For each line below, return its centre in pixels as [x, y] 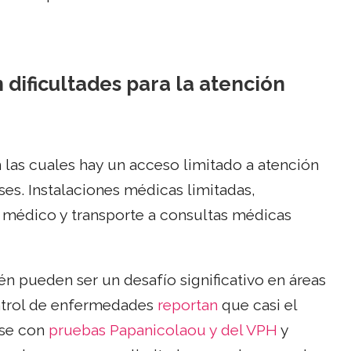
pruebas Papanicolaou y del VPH [163, 331]
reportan [188, 306]
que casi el [257, 306]
